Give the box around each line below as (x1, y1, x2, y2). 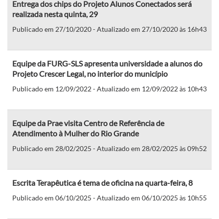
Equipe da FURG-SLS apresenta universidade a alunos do (12, 58, 202, 68)
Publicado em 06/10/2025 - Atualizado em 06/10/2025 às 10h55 (12, 193, 207, 202)
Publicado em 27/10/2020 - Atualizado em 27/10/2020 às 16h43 (12, 24, 207, 33)
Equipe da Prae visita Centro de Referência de (12, 118, 164, 128)
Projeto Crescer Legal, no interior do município (12, 68, 168, 78)
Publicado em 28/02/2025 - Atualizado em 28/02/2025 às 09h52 (12, 144, 207, 153)
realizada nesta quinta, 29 (12, 9, 98, 19)
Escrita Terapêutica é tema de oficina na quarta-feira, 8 (12, 177, 193, 187)
